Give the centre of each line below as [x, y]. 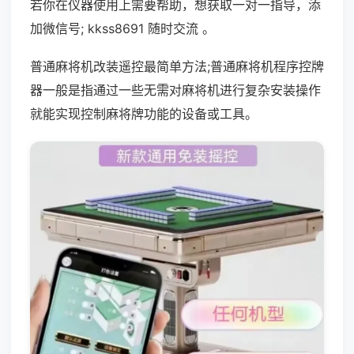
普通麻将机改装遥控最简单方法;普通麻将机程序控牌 [177, 66]
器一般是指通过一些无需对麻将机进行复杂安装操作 [175, 90]
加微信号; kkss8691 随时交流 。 [122, 28]
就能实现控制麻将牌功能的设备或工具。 [144, 114]
